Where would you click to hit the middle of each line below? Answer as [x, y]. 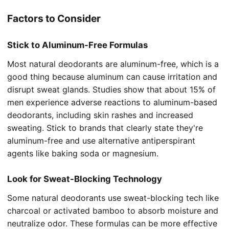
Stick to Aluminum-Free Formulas [77, 45]
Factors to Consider [54, 19]
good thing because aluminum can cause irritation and [112, 77]
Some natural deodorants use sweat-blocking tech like [113, 198]
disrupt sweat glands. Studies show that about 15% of [111, 90]
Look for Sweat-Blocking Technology [85, 179]
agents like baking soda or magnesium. [83, 154]
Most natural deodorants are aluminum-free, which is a [113, 64]
